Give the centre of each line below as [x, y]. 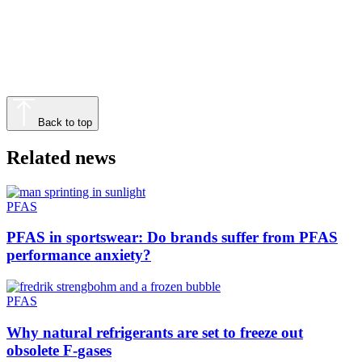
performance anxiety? [79, 255]
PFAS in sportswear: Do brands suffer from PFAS [172, 238]
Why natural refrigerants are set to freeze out [155, 332]
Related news [61, 157]
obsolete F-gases [59, 350]
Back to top [65, 122]
